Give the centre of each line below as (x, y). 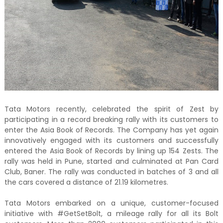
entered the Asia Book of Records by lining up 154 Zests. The (111, 151)
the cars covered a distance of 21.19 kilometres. (86, 182)
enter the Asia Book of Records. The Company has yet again (111, 130)
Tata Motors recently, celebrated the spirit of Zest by (111, 109)
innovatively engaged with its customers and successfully (111, 141)
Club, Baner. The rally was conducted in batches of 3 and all (111, 172)
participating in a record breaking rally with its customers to (111, 120)
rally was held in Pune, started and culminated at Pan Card (111, 162)
